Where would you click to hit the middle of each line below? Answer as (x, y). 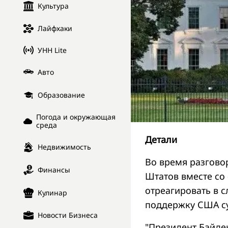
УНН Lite (52, 50)
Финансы (54, 170)
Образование (61, 95)
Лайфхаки (55, 28)
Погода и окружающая (76, 117)
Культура (53, 6)
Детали (161, 139)
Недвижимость (64, 147)
